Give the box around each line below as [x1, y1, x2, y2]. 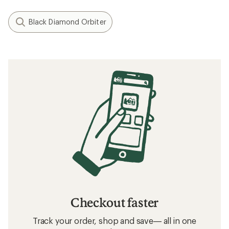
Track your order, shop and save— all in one [32, 215, 197, 225]
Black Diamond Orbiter [29, 17, 106, 27]
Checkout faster [70, 194, 159, 210]
